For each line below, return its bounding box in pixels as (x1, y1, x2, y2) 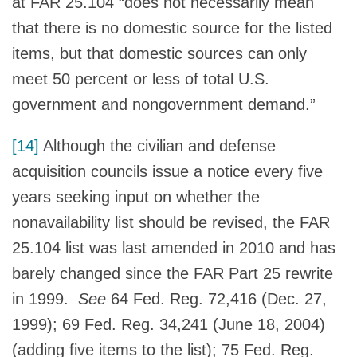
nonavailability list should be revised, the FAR (12, 213, 330, 231)
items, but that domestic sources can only (12, 44, 307, 62)
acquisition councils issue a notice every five (12, 162, 323, 180)
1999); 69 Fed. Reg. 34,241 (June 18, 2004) (12, 315, 325, 333)
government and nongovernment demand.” (12, 95, 316, 113)
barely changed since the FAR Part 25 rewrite (12, 264, 333, 282)
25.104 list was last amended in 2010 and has (12, 238, 335, 257)
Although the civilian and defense (39, 136, 276, 155)
